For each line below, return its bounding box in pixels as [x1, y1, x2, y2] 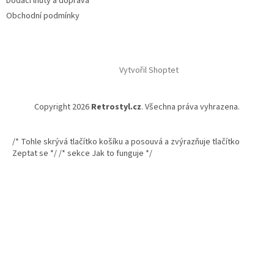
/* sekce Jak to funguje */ [59, 147, 152, 160]
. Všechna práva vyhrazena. [141, 101, 240, 114]
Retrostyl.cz [91, 101, 141, 114]
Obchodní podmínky [6, 10, 80, 23]
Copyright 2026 [34, 101, 91, 114]
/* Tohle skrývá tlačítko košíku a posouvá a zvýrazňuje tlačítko [12, 136, 240, 149]
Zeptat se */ [12, 147, 59, 160]
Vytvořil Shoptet [119, 64, 179, 77]
